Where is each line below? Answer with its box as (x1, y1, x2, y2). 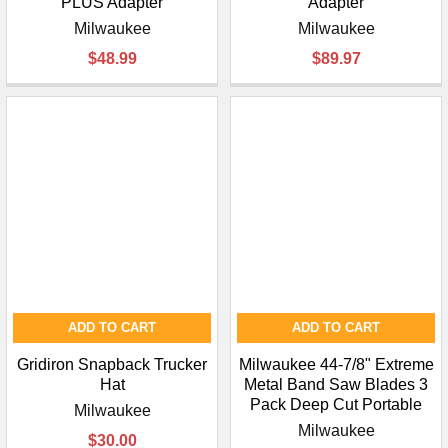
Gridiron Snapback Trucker (17, 356, 207, 374)
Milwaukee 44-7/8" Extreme (238, 356, 434, 374)
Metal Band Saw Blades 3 (244, 376, 428, 394)
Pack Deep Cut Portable (250, 396, 422, 414)
